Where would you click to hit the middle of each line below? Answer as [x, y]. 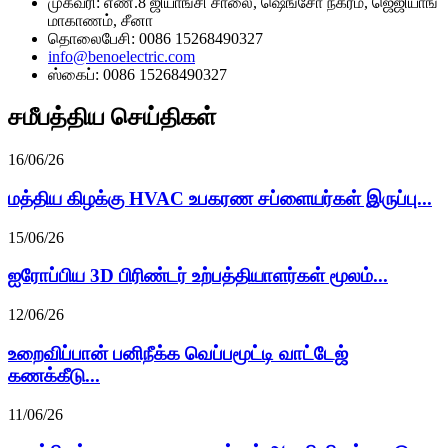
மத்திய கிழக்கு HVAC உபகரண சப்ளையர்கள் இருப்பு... [220, 198]
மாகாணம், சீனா [100, 21]
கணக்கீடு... [54, 375]
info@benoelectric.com [121, 57]
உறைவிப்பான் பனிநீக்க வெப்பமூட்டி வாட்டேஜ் [178, 353]
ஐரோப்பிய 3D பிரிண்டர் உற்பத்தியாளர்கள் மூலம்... [198, 276]
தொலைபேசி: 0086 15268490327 [155, 39]
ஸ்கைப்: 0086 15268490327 [137, 75]
